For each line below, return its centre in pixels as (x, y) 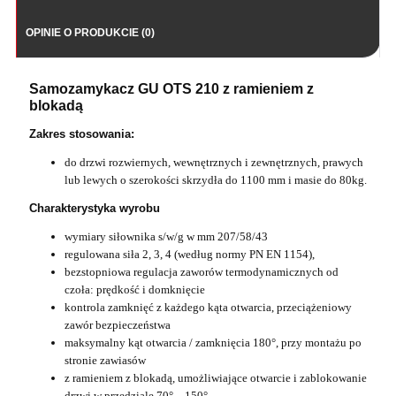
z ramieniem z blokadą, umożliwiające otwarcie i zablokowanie (216, 377)
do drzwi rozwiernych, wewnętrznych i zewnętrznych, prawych (214, 162)
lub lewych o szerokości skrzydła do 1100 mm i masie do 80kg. (216, 179)
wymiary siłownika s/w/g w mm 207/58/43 (166, 236)
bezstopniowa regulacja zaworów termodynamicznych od (202, 271)
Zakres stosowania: (82, 133)
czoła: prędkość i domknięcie (135, 289)
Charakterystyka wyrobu (95, 208)
